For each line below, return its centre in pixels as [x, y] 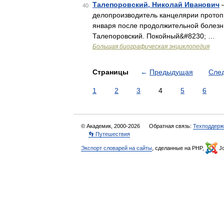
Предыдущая [171, 72]
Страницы [111, 72]
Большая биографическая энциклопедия [151, 46]
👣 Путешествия [109, 134]
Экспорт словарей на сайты [116, 148]
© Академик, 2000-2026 [111, 126]
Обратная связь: [171, 126]
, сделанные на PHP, [179, 148]
